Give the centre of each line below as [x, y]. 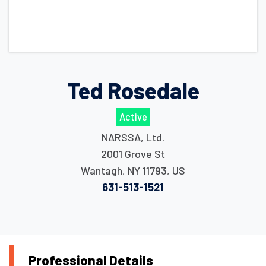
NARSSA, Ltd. [133, 137]
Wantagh [102, 171]
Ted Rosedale [133, 90]
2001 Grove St [133, 154]
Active [133, 117]
